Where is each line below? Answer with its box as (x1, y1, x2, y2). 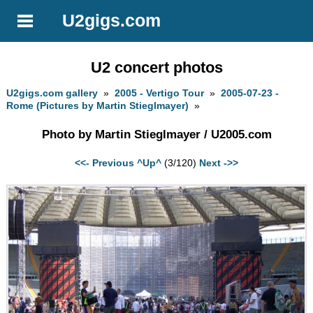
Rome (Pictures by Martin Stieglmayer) (6, 100, 189, 112)
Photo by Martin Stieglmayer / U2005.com (41, 127, 272, 141)
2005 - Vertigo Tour (115, 87, 205, 99)
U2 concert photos (90, 58, 223, 76)
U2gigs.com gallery (6, 87, 99, 99)
